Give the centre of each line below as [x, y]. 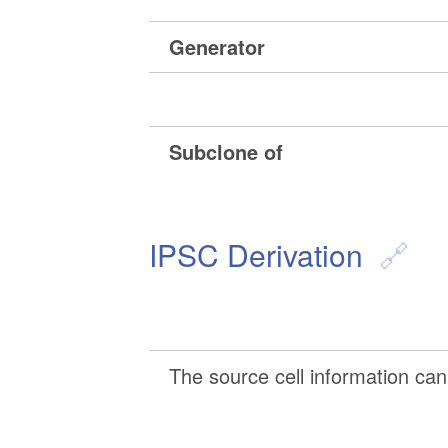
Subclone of [226, 152]
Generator [217, 47]
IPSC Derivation [256, 255]
